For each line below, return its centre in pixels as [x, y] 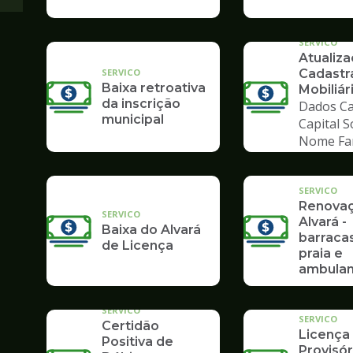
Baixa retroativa [154, 88]
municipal [133, 120]
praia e [321, 254]
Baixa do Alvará [151, 230]
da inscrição [141, 104]
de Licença [137, 246]
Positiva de [137, 342]
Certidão [130, 326]
